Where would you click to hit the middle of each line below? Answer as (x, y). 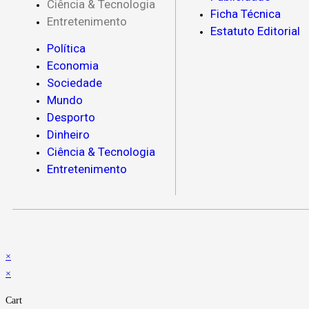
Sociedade (74, 82)
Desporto (71, 117)
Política (66, 48)
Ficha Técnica (246, 13)
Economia (73, 65)
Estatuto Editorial (256, 31)
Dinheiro (68, 134)
